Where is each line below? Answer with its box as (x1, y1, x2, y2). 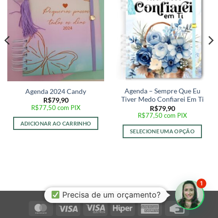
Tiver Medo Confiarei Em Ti (121, 95, 204, 104)
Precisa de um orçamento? (60, 190, 161, 200)
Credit (186, 203, 206, 212)
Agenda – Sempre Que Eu (124, 87, 200, 95)
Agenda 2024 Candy (25, 88, 86, 96)
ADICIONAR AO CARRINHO (20, 120, 91, 127)
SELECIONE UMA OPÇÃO (129, 128, 195, 135)
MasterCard (50, 203, 87, 212)
